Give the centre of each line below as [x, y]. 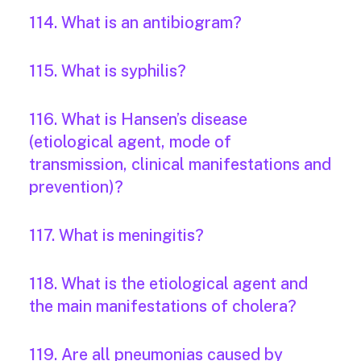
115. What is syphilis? [108, 71]
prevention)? [76, 187]
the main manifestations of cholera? [163, 307]
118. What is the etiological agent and [168, 284]
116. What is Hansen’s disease [138, 120]
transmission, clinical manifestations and [180, 165]
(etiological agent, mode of [130, 142]
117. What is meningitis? [116, 236]
